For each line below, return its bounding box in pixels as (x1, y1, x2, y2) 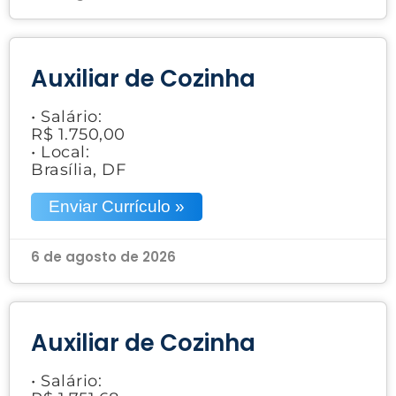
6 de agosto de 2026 (31, 247, 176, 266)
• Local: (31, 141, 89, 162)
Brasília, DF (31, 159, 126, 179)
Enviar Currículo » (49, 196, 185, 216)
